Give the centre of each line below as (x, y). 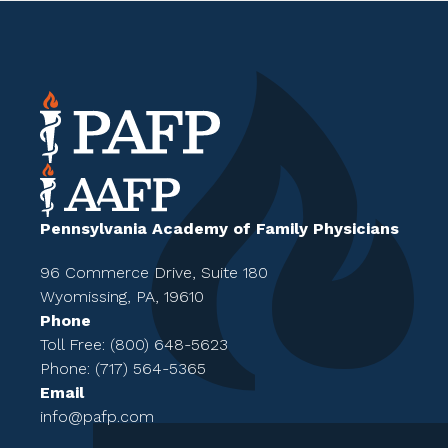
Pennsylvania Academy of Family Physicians (219, 229)
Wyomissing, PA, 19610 (122, 297)
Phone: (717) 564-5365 (123, 369)
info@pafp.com (97, 417)
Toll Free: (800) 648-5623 (134, 345)
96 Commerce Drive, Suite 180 (154, 273)
